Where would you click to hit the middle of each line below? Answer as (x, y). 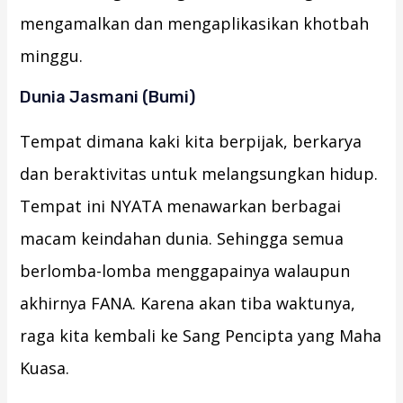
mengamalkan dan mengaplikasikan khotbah (195, 24)
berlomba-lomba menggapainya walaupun (185, 271)
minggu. (52, 56)
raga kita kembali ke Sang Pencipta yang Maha (201, 336)
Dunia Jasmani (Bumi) (108, 98)
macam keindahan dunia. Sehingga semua (182, 239)
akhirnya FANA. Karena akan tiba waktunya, (188, 304)
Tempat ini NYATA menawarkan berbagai (181, 206)
